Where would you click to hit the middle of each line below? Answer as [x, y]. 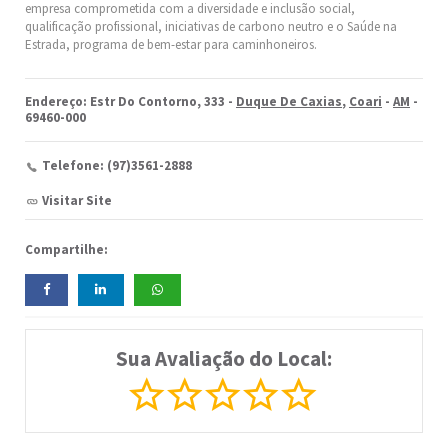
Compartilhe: [66, 250]
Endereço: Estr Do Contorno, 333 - [130, 102]
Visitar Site [77, 201]
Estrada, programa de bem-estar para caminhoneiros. [171, 45]
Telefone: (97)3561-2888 [117, 166]
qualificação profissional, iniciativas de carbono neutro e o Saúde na [211, 27]
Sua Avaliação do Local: [224, 359]
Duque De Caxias [289, 102]
